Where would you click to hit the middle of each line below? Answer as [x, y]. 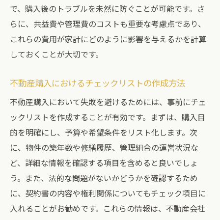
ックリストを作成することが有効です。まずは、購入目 [108, 117]
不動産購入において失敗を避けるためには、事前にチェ [108, 102]
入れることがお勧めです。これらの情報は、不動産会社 [108, 208]
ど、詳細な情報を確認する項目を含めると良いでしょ [104, 163]
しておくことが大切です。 [56, 54]
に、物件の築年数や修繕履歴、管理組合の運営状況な [104, 147]
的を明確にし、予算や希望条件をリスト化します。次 [104, 132]
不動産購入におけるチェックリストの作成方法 [97, 83]
